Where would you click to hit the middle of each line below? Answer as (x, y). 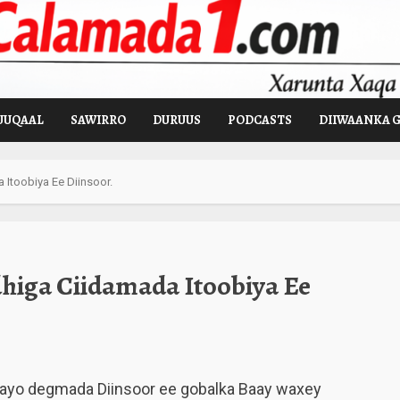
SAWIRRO (98, 120)
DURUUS (177, 120)
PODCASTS (260, 120)
